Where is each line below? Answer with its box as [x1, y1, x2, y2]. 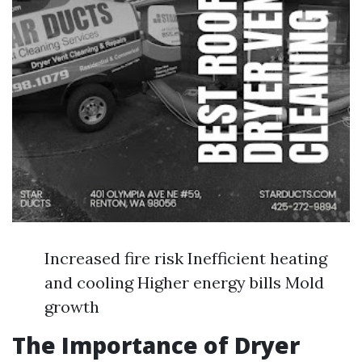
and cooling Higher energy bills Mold [44, 272, 324, 293]
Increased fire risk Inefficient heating [44, 248, 327, 268]
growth [44, 297, 99, 317]
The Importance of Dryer [12, 330, 300, 360]
